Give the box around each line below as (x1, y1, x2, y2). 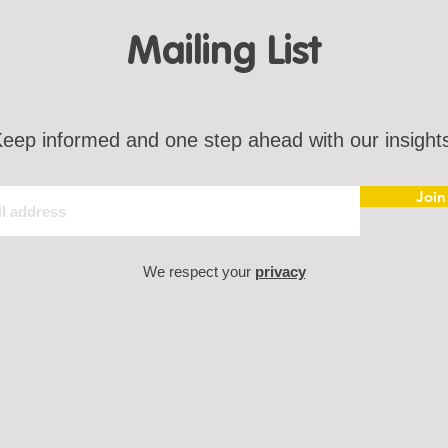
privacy (254, 263, 306, 280)
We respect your (142, 263, 255, 280)
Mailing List (127, 33, 321, 73)
